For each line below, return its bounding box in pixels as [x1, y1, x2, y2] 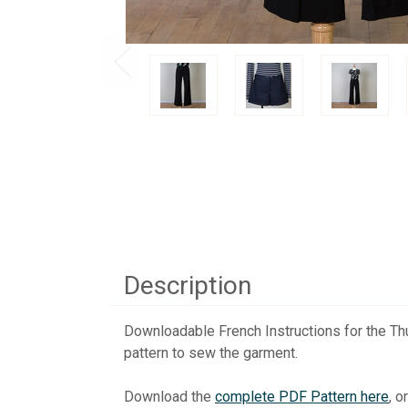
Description [124, 270, 251, 301]
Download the [124, 387, 215, 405]
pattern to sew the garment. [124, 343, 301, 362]
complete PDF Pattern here [215, 387, 389, 405]
